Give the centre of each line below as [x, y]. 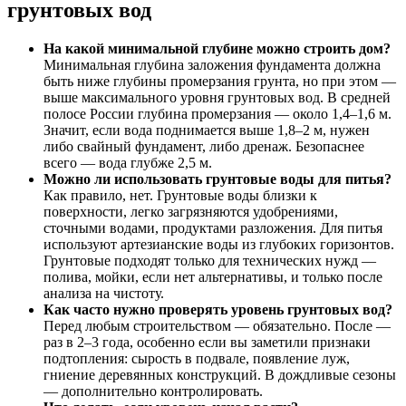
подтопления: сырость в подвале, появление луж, [197, 358]
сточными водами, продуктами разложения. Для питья [213, 227]
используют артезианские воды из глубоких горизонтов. [219, 244]
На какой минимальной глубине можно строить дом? [217, 48]
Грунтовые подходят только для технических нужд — [210, 260]
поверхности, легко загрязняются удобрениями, [191, 211]
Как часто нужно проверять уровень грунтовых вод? [218, 309]
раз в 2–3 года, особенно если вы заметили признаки [207, 342]
